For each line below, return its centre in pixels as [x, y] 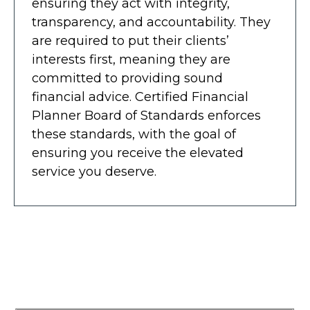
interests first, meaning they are [131, 60]
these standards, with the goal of [134, 134]
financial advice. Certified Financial [140, 97]
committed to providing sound [127, 78]
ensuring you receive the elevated [138, 153]
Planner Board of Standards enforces [146, 116]
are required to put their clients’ [130, 41]
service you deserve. [94, 172]
